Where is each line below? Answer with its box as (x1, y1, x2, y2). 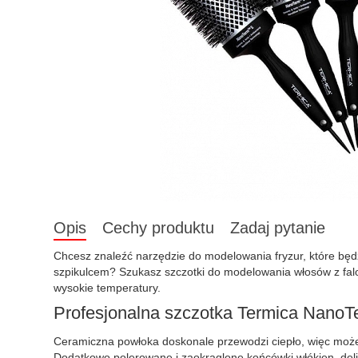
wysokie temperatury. (54, 281, 161, 294)
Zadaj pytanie (230, 219, 325, 237)
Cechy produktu (102, 219, 214, 237)
